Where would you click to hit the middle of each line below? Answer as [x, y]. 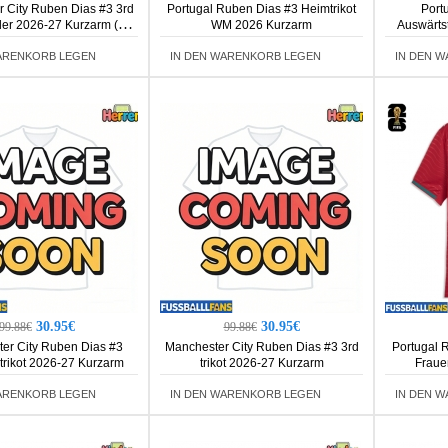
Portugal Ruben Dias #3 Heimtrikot [261, 9]
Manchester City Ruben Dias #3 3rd [261, 347]
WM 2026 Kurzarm [261, 25]
